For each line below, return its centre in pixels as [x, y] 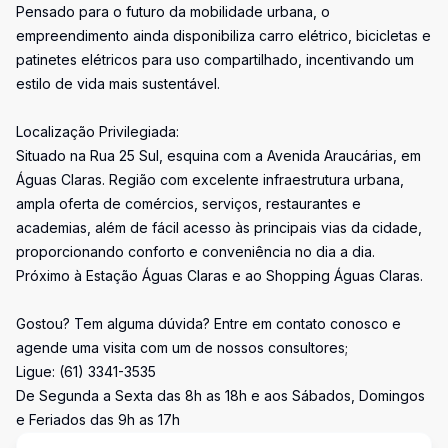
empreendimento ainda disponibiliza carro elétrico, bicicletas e [223, 35]
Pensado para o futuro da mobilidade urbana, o [173, 11]
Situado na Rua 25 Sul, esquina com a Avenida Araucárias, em [218, 155]
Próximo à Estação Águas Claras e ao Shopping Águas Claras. [219, 275]
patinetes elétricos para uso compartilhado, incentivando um [215, 59]
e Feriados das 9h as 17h [98, 419]
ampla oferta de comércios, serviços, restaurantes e [188, 203]
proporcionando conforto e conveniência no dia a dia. [195, 251]
